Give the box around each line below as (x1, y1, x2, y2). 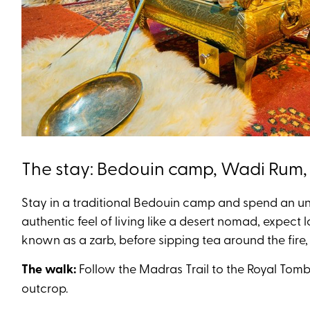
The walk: (21, 259, 79, 277)
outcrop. (21, 279, 73, 296)
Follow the (79, 259, 139, 277)
